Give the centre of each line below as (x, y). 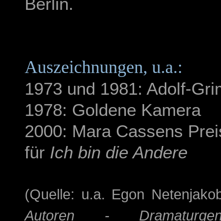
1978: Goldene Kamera (113, 110)
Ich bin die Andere (119, 152)
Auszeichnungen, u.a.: (104, 67)
